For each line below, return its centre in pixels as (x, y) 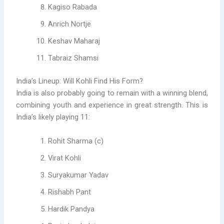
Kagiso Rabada (73, 7)
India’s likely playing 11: (53, 117)
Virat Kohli (65, 158)
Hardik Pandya (71, 209)
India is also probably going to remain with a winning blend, (112, 93)
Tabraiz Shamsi (73, 58)
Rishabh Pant (70, 192)
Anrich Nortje (70, 24)
